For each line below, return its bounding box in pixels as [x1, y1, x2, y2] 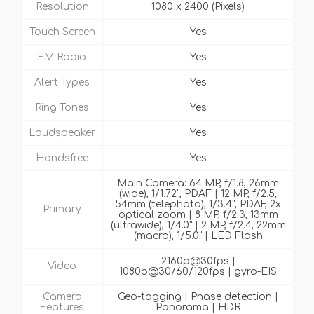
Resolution [35, 1, 89, 13]
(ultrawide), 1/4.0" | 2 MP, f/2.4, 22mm [110, 220, 286, 231]
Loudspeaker [29, 128, 95, 139]
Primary [43, 204, 81, 215]
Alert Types [34, 77, 90, 88]
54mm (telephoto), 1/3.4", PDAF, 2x [115, 199, 281, 210]
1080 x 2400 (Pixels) [151, 1, 245, 13]
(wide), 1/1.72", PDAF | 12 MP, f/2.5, [119, 189, 277, 200]
